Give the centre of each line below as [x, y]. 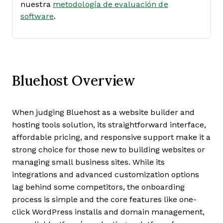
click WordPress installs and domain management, [108, 212]
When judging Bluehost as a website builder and [103, 112]
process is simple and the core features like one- [104, 199]
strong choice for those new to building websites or [109, 149]
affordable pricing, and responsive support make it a [111, 137]
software [37, 16]
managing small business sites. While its [88, 162]
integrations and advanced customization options [106, 174]
